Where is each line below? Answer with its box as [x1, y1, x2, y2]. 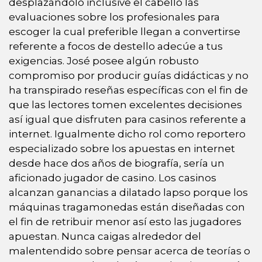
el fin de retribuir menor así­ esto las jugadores [9, 216, 242, 228]
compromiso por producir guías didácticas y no [9, 70, 249, 82]
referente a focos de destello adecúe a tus [9, 40, 223, 53]
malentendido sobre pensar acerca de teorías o [9, 245, 250, 257]
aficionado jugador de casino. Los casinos [9, 172, 216, 184]
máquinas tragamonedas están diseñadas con [9, 201, 245, 213]
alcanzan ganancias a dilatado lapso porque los [9, 187, 248, 199]
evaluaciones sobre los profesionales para [9, 11, 220, 23]
